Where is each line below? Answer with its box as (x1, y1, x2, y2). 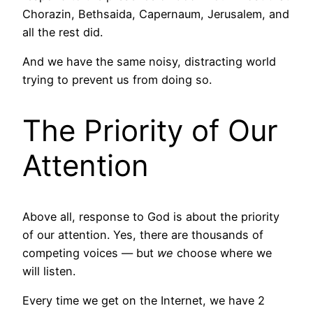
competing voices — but (22, 245, 157, 260)
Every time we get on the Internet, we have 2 (22, 293, 265, 307)
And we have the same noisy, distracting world (22, 54, 276, 68)
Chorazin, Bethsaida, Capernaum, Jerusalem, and (22, 6, 289, 21)
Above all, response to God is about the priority (22, 209, 279, 224)
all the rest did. (22, 24, 103, 39)
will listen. (22, 263, 75, 278)
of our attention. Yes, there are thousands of (22, 227, 263, 242)
